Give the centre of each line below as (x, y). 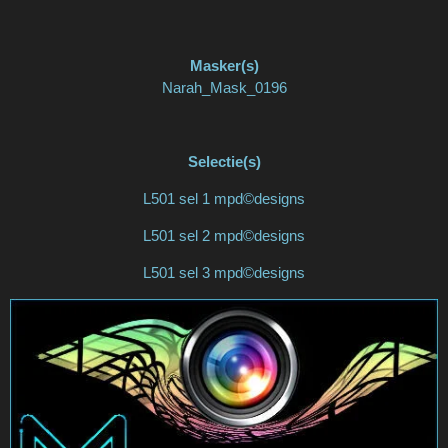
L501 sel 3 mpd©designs (224, 273)
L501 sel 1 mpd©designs (224, 199)
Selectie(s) (224, 162)
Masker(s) (224, 66)
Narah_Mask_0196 (224, 88)
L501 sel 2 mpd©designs (224, 236)
